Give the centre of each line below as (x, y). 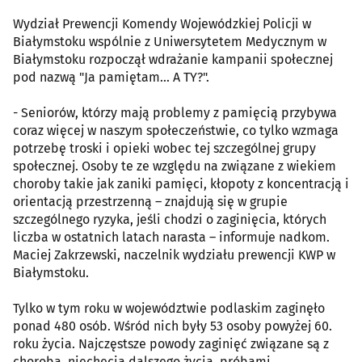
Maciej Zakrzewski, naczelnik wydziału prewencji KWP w (174, 255)
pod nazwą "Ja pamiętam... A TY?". (111, 78)
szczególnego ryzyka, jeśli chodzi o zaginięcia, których (170, 220)
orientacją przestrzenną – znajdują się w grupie (150, 202)
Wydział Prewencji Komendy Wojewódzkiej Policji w (162, 24)
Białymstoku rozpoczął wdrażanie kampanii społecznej (173, 60)
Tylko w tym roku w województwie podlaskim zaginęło (169, 309)
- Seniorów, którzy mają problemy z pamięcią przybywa (175, 113)
